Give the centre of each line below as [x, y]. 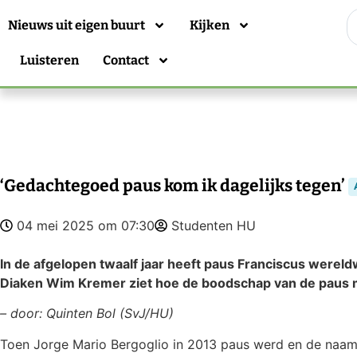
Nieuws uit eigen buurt [76, 25]
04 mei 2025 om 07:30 [86, 226]
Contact [126, 60]
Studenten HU [214, 226]
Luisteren [49, 60]
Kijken [210, 25]
